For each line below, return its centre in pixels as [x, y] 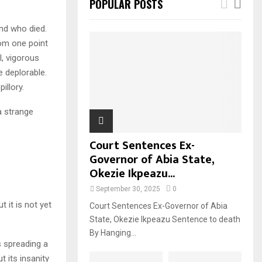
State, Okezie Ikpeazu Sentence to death [165, 220]
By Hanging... [113, 233]
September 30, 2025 [128, 189]
